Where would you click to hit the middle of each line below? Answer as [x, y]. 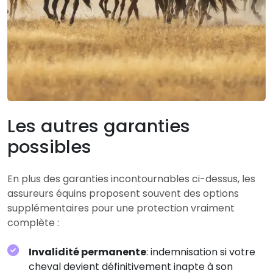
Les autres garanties [99, 126]
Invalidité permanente [87, 252]
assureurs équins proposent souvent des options [123, 193]
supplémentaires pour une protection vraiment [121, 208]
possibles [49, 147]
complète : [33, 222]
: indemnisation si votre [201, 252]
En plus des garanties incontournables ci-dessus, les [131, 179]
